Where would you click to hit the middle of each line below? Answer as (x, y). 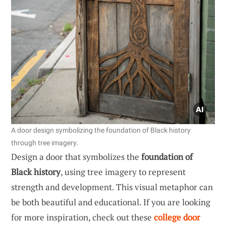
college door (177, 217)
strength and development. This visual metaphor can (112, 187)
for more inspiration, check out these (82, 217)
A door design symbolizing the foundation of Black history (101, 130)
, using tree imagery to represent (123, 172)
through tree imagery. (45, 143)
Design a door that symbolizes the (76, 156)
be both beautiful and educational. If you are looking (111, 202)
